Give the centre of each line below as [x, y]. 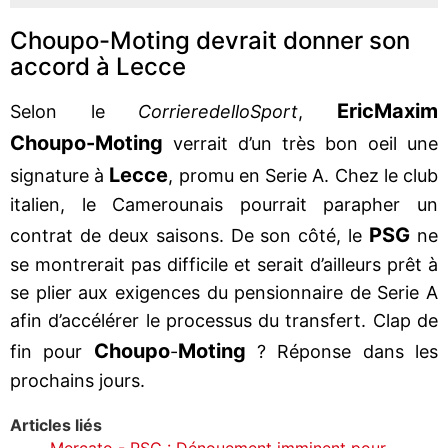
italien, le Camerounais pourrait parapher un [224, 204]
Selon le [74, 111]
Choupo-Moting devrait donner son [210, 40]
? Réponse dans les [342, 351]
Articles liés [56, 424]
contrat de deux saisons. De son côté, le [190, 235]
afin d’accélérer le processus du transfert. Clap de [224, 320]
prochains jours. [77, 380]
